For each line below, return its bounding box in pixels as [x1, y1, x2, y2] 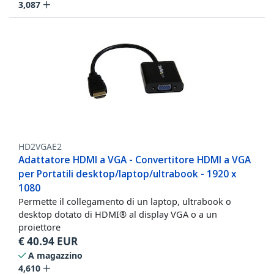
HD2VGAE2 [18, 140, 62, 152]
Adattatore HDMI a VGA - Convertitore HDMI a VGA [18, 152, 251, 166]
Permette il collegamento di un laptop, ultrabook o [18, 194, 231, 207]
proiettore [18, 220, 61, 233]
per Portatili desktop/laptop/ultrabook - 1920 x [18, 166, 237, 180]
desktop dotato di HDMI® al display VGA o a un [18, 207, 217, 220]
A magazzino [28, 249, 83, 261]
